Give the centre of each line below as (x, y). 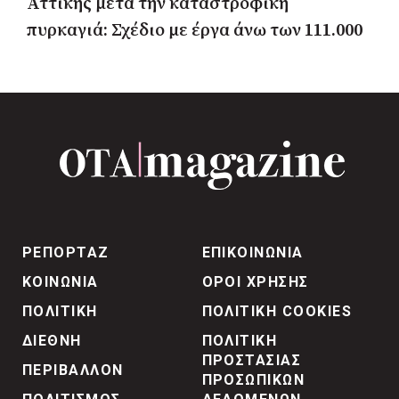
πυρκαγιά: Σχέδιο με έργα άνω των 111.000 (195, 30)
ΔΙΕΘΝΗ (52, 340)
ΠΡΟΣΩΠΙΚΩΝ (253, 379)
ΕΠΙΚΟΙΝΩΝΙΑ (252, 252)
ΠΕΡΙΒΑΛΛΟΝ (73, 370)
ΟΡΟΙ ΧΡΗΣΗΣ (255, 281)
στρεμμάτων (78, 57)
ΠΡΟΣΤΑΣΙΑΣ (252, 360)
